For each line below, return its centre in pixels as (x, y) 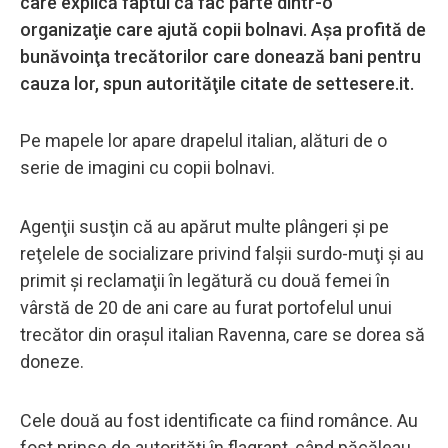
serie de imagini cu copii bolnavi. (147, 167)
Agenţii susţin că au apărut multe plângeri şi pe (204, 226)
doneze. (52, 361)
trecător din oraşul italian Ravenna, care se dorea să (222, 334)
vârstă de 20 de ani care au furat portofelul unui (206, 307)
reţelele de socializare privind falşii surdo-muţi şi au (222, 253)
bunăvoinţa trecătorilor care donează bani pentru (220, 56)
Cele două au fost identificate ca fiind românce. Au (219, 420)
